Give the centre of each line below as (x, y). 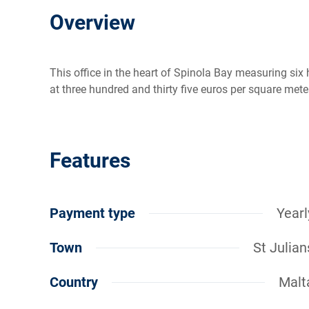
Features (90, 161)
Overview (92, 23)
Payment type (92, 213)
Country (74, 282)
